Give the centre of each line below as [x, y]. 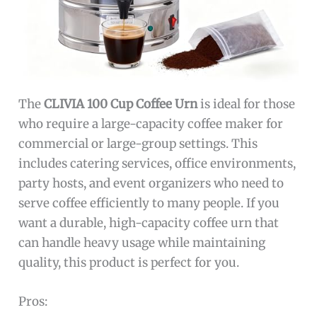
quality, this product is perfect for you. [129, 262]
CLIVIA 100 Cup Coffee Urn [121, 104]
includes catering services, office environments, [157, 163]
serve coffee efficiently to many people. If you [149, 203]
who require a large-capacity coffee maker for [151, 123]
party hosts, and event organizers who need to [151, 183]
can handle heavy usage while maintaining [142, 242]
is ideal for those [247, 104]
